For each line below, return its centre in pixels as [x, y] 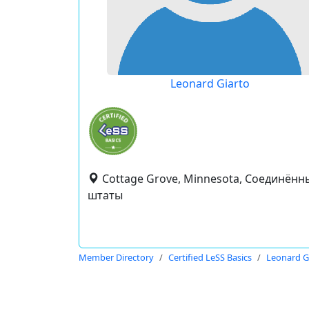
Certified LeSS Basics [210, 257]
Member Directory [116, 257]
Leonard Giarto [210, 83]
